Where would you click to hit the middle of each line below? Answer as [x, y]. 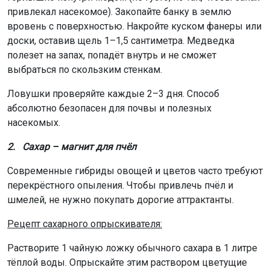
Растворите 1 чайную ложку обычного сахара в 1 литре [132, 248]
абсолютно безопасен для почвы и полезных [109, 108]
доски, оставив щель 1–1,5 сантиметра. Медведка [121, 40]
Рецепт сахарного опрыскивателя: [85, 224]
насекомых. [34, 122]
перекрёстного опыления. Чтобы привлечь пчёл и [120, 185]
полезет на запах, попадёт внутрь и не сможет [112, 55]
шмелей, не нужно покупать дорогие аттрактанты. [121, 199]
